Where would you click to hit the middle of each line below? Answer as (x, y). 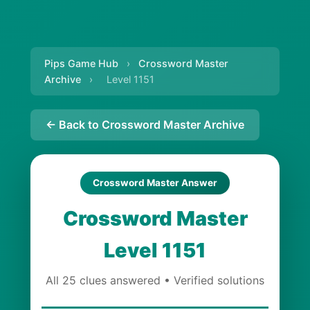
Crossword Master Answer (155, 183)
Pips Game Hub (81, 63)
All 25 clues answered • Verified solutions (155, 280)
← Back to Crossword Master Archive (145, 125)
